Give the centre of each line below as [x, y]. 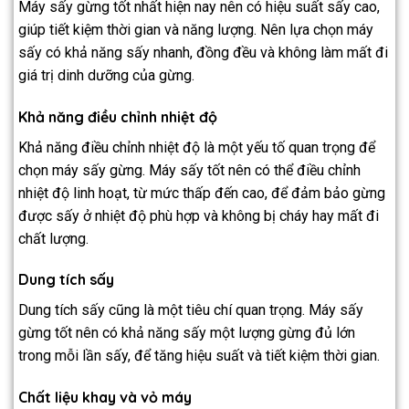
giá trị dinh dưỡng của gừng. [106, 75]
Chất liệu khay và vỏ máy [105, 398]
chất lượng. [53, 238]
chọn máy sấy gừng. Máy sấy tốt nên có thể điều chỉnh [189, 170]
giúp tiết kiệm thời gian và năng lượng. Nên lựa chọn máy [196, 29]
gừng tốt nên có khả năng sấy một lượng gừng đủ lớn [187, 333]
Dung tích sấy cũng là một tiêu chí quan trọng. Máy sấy [191, 310]
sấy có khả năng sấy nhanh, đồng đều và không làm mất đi [203, 52]
